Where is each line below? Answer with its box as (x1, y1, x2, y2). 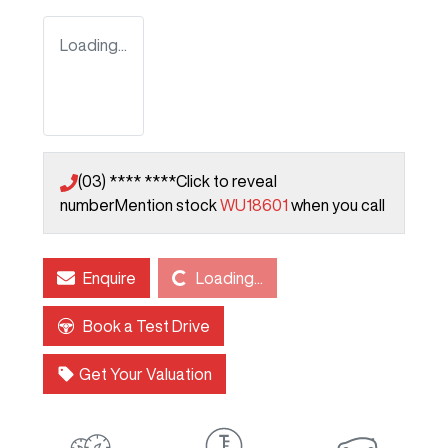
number (60, 197, 115, 214)
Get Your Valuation (79, 366, 212, 383)
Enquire (83, 270, 136, 287)
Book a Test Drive (83, 318, 210, 335)
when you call (291, 197, 385, 214)
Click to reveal (176, 173, 277, 190)
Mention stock (115, 197, 220, 214)
